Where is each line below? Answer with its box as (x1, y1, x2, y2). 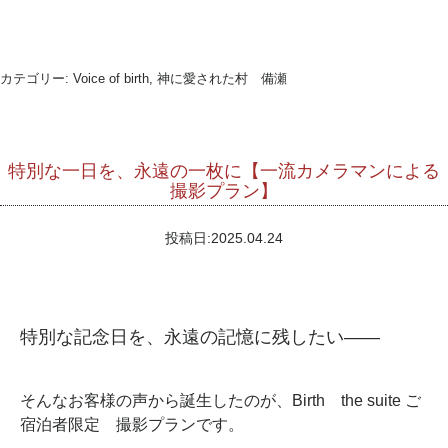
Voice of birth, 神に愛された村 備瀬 (73, 70, 287, 86)
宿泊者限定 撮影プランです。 (20, 415, 244, 433)
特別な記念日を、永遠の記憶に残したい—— (20, 326, 380, 347)
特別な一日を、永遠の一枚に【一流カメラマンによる (8, 157, 440, 182)
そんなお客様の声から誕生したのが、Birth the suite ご (20, 391, 421, 409)
